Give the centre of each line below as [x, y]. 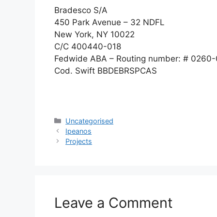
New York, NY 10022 [94, 35]
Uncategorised [90, 121]
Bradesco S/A [81, 10]
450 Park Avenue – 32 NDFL [109, 23]
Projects [79, 141]
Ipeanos [79, 131]
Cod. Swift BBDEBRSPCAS [106, 71]
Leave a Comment [114, 202]
